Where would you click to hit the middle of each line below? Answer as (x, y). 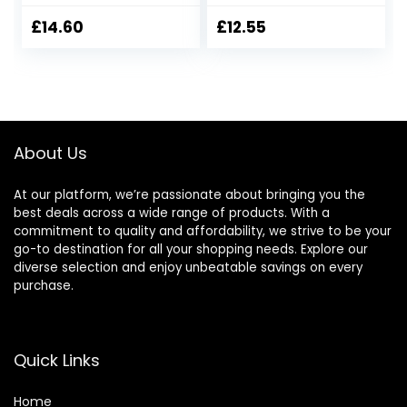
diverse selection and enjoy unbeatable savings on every (188, 268)
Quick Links (57, 361)
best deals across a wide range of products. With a (172, 213)
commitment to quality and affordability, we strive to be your (203, 232)
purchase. (44, 286)
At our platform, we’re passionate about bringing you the (189, 195)
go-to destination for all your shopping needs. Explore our (191, 250)
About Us (50, 154)
